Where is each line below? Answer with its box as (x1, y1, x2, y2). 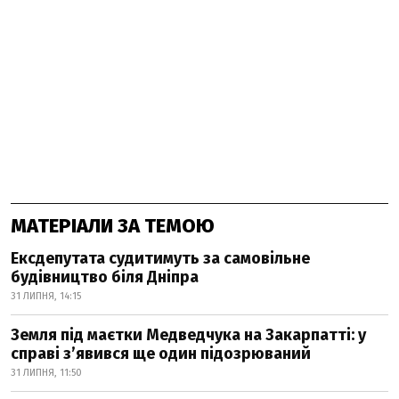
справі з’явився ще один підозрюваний (11, 344, 311, 364)
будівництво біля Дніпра (11, 267, 199, 288)
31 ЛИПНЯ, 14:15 (11, 290, 81, 303)
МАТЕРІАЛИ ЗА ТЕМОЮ (11, 214, 215, 239)
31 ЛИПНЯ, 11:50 (11, 367, 82, 379)
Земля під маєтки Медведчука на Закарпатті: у (11, 325, 366, 346)
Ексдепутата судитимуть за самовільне (11, 248, 310, 269)
